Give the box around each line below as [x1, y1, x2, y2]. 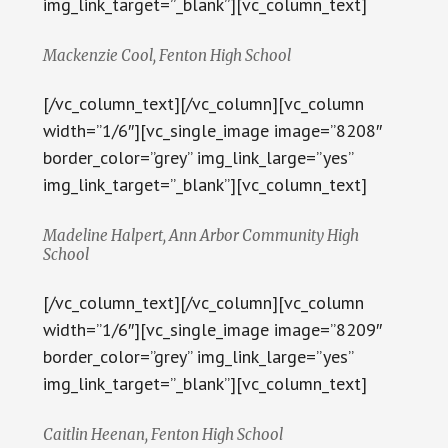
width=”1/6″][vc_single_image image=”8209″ [42, 318, 382, 342]
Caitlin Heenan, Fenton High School [42, 425, 283, 445]
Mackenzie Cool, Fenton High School [42, 46, 291, 66]
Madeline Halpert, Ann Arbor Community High [42, 226, 359, 246]
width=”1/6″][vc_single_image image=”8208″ [42, 119, 382, 143]
